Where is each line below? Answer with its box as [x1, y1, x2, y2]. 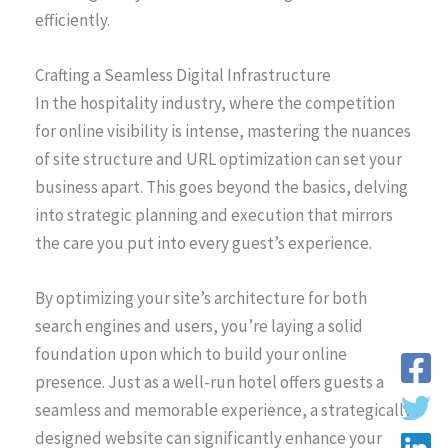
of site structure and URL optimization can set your [35, 148, 402, 171]
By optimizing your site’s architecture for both [35, 287, 367, 310]
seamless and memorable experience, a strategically [35, 399, 412, 422]
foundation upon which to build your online [35, 343, 347, 366]
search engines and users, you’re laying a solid [35, 315, 363, 338]
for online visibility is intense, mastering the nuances [35, 120, 411, 143]
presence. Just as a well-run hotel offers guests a [35, 371, 384, 394]
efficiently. [35, 8, 110, 31]
